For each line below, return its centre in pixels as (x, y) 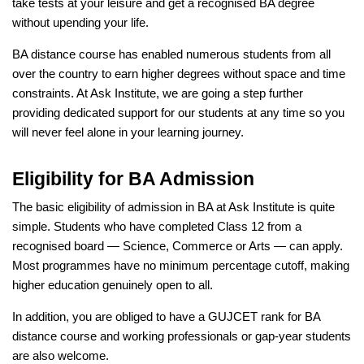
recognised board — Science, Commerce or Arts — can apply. (178, 246)
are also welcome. (61, 355)
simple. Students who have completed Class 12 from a (157, 226)
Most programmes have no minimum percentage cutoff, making (181, 265)
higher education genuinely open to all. (113, 285)
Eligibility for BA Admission (133, 178)
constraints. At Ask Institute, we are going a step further (158, 93)
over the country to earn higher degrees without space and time (179, 74)
